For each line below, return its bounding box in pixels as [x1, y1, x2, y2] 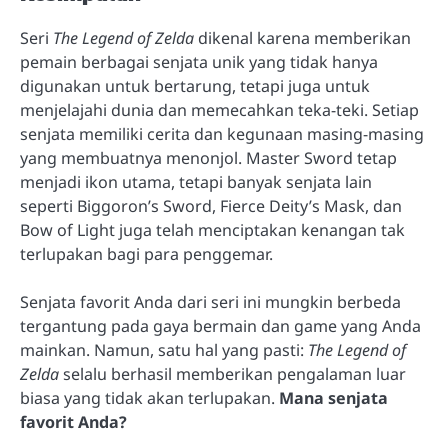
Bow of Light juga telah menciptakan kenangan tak [20, 218, 405, 241]
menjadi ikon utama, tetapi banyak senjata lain [20, 170, 372, 193]
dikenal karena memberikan [194, 26, 411, 49]
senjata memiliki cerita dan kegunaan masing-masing [20, 122, 424, 145]
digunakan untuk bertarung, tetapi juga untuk [20, 74, 370, 97]
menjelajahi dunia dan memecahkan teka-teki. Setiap [20, 98, 419, 121]
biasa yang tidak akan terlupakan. [20, 386, 279, 409]
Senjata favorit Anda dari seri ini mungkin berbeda [20, 290, 401, 313]
